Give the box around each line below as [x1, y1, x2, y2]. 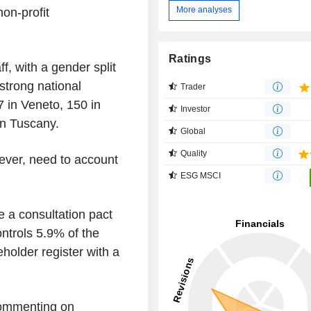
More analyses [176, 5, 233, 15]
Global [180, 126, 206, 136]
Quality [180, 148, 208, 158]
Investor [180, 103, 211, 114]
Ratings [169, 52, 212, 65]
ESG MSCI [180, 170, 221, 180]
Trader [180, 81, 206, 92]
